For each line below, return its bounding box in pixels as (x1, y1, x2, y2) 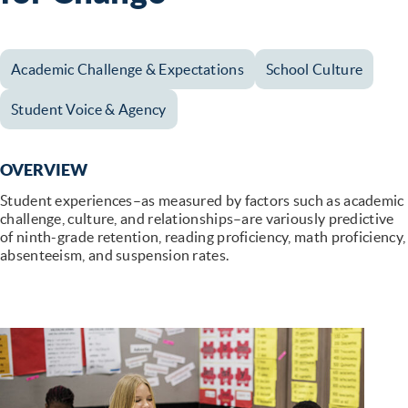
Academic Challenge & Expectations (11, 60, 244, 77)
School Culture (265, 60, 363, 77)
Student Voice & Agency (11, 100, 167, 117)
